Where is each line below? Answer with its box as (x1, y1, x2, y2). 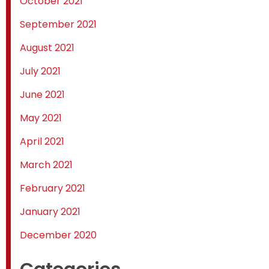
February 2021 (20, 181, 85, 196)
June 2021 (20, 88, 65, 102)
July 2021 (20, 64, 61, 79)
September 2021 (20, 17, 97, 32)
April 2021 (20, 134, 64, 149)
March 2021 (20, 158, 73, 172)
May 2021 (20, 111, 62, 125)
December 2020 (20, 228, 97, 243)
